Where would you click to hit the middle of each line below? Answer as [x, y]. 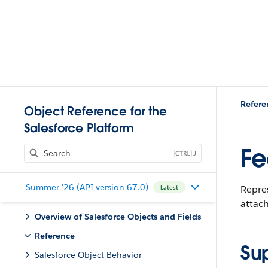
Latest [169, 187]
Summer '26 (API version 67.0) [87, 187]
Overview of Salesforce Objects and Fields [118, 217]
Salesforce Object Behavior [88, 255]
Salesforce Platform [79, 128]
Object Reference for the [96, 111]
